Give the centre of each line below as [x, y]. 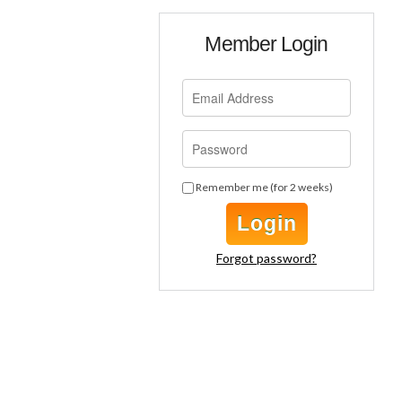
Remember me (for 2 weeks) [264, 188]
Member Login [267, 44]
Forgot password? [267, 258]
